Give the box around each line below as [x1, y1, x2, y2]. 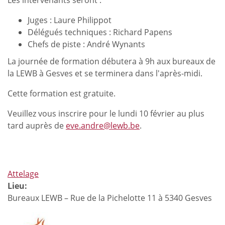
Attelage [8, 168, 39, 180]
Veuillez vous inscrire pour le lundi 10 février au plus [8, 108, 204, 120]
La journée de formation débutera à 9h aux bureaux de [8, 56, 215, 67]
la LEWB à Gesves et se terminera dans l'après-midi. [8, 68, 202, 79]
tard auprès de [8, 120, 66, 132]
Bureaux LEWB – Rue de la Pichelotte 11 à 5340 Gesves [8, 192, 212, 204]
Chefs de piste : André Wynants [28, 39, 145, 50]
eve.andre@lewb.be [66, 120, 140, 132]
